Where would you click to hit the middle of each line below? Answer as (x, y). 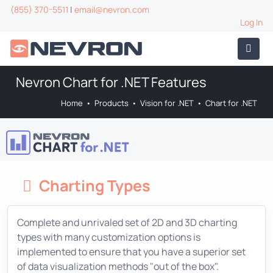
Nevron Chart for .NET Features (111, 82)
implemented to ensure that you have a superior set (131, 251)
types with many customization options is (109, 237)
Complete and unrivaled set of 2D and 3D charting (127, 222)
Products (112, 103)
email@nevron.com (112, 9)
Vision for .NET (167, 103)
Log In (251, 22)
